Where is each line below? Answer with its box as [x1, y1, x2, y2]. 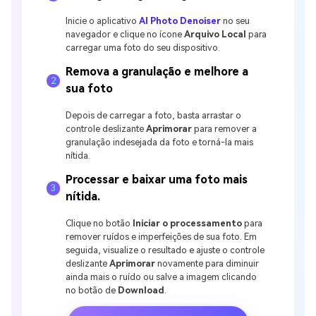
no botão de [66, 284, 119, 296]
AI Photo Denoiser [139, 16, 221, 27]
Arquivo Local [184, 29, 247, 40]
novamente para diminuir [155, 257, 260, 269]
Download [118, 284, 165, 296]
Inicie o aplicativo [66, 16, 140, 27]
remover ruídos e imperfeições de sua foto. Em [66, 231, 257, 242]
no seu [221, 16, 250, 27]
